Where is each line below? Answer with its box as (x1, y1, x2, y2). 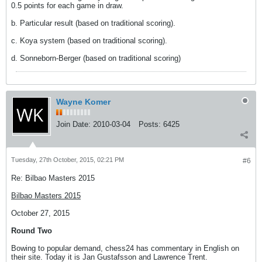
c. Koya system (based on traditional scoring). (11, 36, 167, 45)
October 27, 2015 (11, 209, 70, 218)
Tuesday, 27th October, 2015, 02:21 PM (11, 156, 124, 163)
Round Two (11, 226, 52, 235)
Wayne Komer (56, 97, 111, 106)
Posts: (139, 120, 161, 129)
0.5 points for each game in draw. (11, 1, 123, 10)
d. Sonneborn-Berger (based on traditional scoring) (11, 54, 181, 63)
